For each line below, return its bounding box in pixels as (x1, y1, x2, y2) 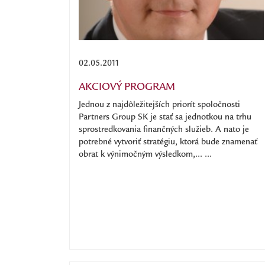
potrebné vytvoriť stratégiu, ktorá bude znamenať (79, 138, 257, 147)
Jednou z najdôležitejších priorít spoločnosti (79, 101, 240, 109)
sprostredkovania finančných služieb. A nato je (79, 126, 249, 134)
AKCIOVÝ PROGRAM (79, 83, 175, 93)
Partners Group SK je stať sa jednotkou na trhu (79, 114, 251, 122)
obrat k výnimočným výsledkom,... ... (79, 151, 212, 159)
